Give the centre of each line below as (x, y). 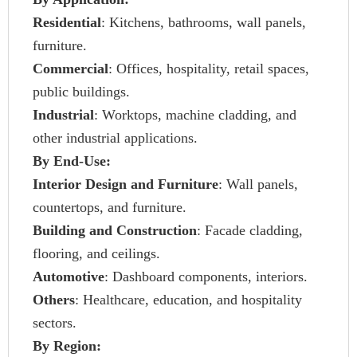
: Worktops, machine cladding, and (195, 115)
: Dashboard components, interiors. (206, 277)
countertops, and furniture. (110, 207)
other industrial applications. (115, 138)
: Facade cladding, (250, 230)
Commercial (71, 69)
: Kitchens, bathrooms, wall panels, (204, 22)
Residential (67, 22)
